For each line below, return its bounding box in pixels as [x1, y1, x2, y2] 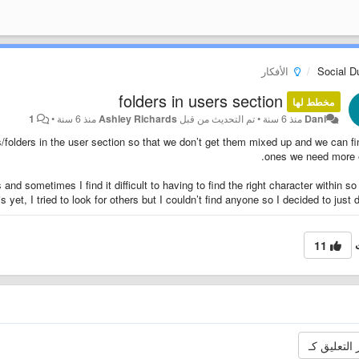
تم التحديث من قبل [177, 111, 256, 126]
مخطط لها [292, 95, 335, 109]
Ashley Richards [99, 111, 178, 126]
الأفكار [260, 63, 292, 79]
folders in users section [119, 89, 284, 112]
